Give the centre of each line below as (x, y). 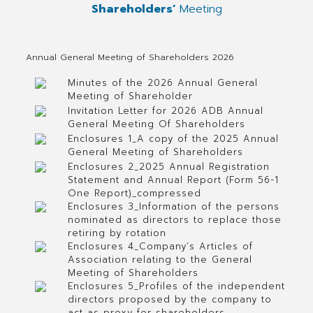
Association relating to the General (160, 260)
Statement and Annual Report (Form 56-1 (173, 180)
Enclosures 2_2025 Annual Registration (168, 167)
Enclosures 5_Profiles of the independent (176, 286)
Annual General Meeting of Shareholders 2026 (130, 57)
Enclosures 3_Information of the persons (173, 206)
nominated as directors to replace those (174, 220)
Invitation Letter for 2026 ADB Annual (165, 111)
